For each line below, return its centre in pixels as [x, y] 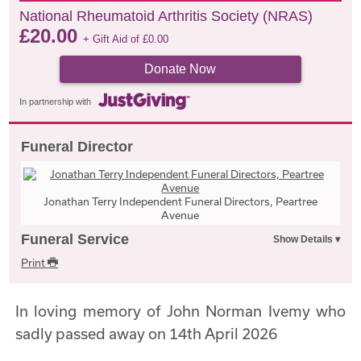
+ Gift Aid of [113, 39]
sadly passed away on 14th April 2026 [147, 333]
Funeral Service [75, 239]
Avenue [180, 215]
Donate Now [180, 69]
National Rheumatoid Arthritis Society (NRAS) [166, 16]
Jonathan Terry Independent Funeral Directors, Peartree [180, 201]
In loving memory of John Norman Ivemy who [180, 311]
